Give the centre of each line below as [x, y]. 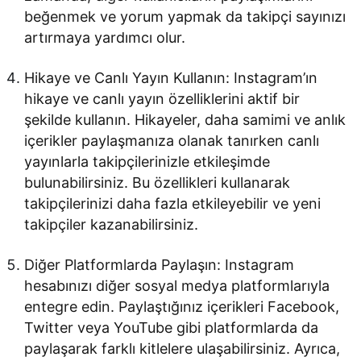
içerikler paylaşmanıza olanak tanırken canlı [172, 141]
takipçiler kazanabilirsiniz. [112, 224]
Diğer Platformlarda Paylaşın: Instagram [160, 265]
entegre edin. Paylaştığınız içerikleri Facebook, [182, 307]
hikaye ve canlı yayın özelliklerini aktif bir [162, 99]
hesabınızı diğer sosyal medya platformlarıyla [177, 286]
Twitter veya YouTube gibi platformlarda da [172, 328]
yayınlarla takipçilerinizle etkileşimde [147, 162]
